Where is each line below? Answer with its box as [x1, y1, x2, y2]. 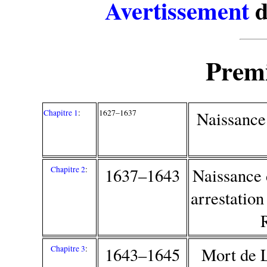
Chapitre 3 [51, 243, 86, 254]
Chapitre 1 [44, 107, 79, 118]
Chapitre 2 [51, 163, 86, 175]
